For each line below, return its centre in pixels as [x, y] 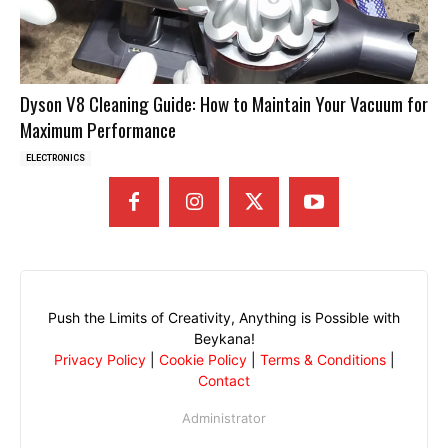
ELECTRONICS [55, 157]
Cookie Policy [202, 359]
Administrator [224, 417]
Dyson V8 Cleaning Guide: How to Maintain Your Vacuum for [224, 102]
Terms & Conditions [322, 359]
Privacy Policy [99, 359]
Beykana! [224, 338]
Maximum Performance [98, 128]
